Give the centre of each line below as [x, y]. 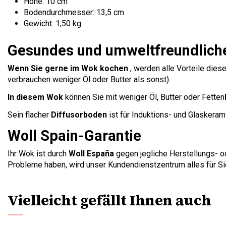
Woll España [91, 153]
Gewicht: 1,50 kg [52, 23]
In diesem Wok [36, 97]
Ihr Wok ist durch [38, 153]
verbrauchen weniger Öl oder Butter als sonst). [89, 80]
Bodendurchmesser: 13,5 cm [74, 12]
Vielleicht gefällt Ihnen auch [109, 200]
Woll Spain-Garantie [74, 135]
